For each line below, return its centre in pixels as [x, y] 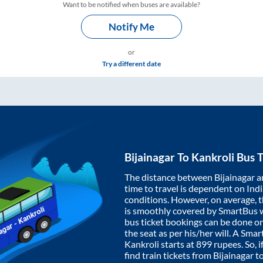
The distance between [169, 177]
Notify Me [131, 27]
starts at [178, 244]
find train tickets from [169, 255]
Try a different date [131, 64]
